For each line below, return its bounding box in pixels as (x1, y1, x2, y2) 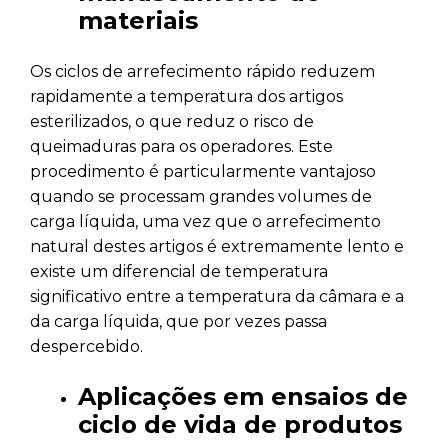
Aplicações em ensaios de (78, 381, 408, 411)
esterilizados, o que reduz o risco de (30, 111, 314, 131)
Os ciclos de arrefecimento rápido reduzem (30, 61, 375, 81)
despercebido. (30, 336, 143, 356)
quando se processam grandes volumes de (30, 186, 372, 206)
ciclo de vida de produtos (78, 409, 402, 439)
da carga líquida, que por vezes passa (30, 311, 327, 331)
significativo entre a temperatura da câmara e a (30, 286, 404, 306)
